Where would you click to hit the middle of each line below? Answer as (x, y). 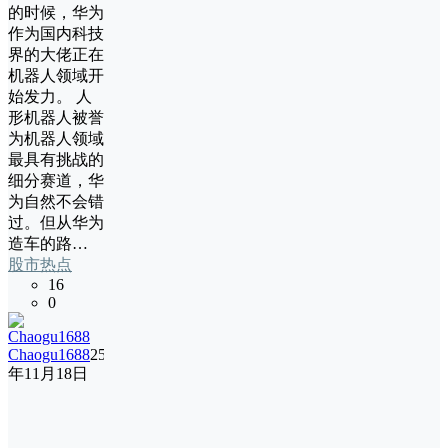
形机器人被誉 (56, 117)
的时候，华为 (56, 12)
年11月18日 (48, 373)
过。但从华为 (56, 222)
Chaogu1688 (49, 354)
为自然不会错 (56, 201)
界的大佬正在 (56, 54)
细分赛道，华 (56, 180)
